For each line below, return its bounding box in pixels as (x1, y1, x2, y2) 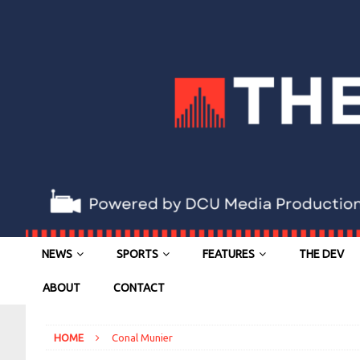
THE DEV (299, 247, 344, 261)
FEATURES (202, 247, 255, 261)
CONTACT (113, 281, 165, 295)
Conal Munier (112, 332, 173, 344)
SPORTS (117, 247, 158, 261)
